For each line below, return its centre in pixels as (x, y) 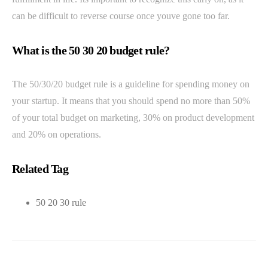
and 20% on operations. (57, 134)
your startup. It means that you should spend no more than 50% (131, 101)
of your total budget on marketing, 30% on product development (133, 118)
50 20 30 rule (61, 202)
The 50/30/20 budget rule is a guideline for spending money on (131, 84)
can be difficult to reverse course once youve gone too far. (121, 16)
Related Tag (40, 169)
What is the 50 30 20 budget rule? (91, 50)
